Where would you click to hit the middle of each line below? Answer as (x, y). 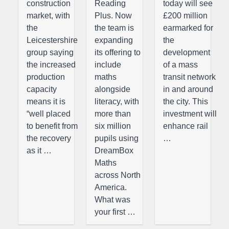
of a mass (180, 65)
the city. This (185, 101)
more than (113, 114)
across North (118, 175)
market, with (48, 16)
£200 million (185, 16)
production (46, 77)
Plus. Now (113, 16)
